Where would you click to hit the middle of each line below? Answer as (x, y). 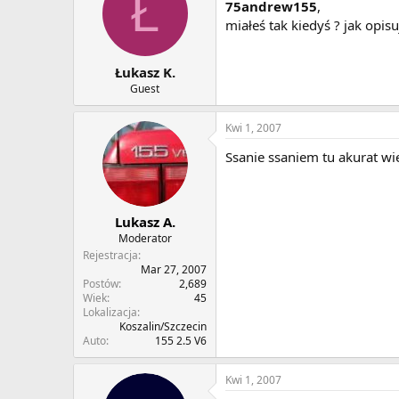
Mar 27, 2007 (174, 270)
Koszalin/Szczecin (163, 327)
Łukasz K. (145, 72)
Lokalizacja (110, 313)
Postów (101, 284)
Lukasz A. (145, 222)
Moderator (145, 239)
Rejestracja (110, 256)
